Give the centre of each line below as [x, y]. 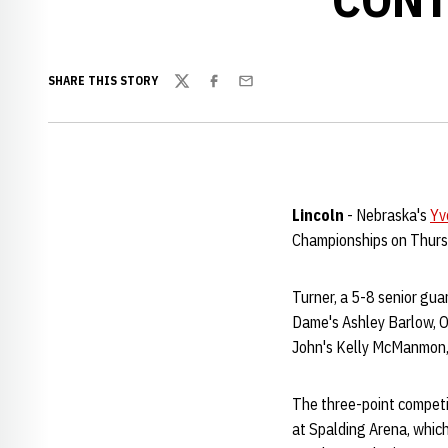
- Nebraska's [387, 215]
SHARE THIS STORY [103, 80]
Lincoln [318, 215]
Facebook [236, 91]
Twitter [197, 91]
